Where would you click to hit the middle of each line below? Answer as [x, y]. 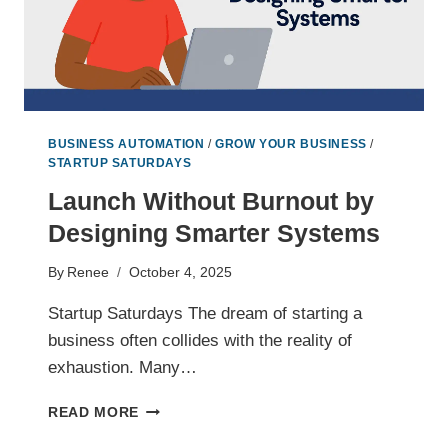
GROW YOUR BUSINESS [291, 143]
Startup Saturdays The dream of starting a [205, 314]
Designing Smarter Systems [214, 232]
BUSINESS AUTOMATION [126, 143]
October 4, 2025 [181, 273]
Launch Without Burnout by [211, 200]
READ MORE [94, 413]
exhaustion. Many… [122, 368]
